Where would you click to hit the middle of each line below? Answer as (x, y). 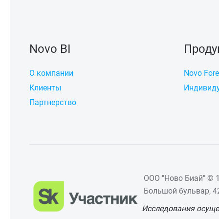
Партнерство (53, 102)
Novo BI (50, 49)
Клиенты (45, 88)
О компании (51, 73)
